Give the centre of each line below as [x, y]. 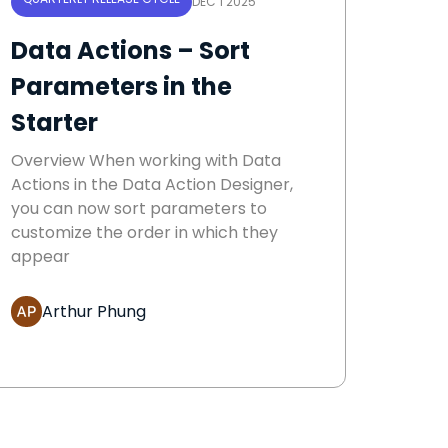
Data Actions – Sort [130, 51]
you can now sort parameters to [139, 209]
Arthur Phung [94, 311]
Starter [54, 123]
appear [40, 257]
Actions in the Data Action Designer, [152, 185]
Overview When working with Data [146, 161]
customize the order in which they [144, 233]
